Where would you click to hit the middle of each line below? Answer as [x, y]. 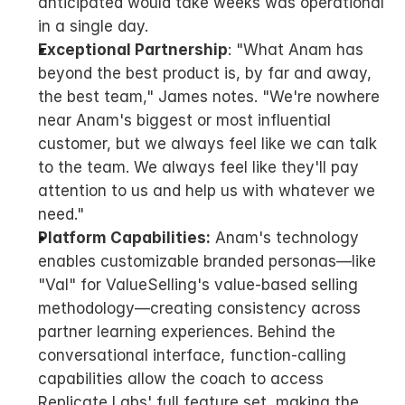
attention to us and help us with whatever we [207, 191]
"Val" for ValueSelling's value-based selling [198, 285]
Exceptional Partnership [133, 50]
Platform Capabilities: [124, 238]
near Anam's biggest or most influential [184, 120]
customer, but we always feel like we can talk [207, 144]
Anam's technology [285, 238]
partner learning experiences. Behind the [187, 332]
